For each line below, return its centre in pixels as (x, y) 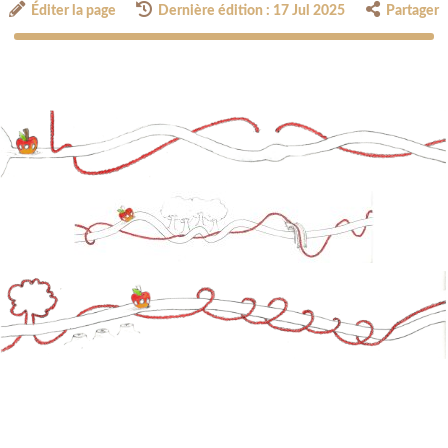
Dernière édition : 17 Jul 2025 (252, 11)
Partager (412, 11)
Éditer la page (74, 11)
